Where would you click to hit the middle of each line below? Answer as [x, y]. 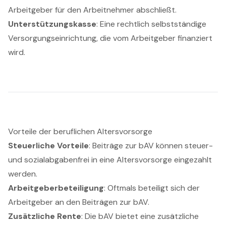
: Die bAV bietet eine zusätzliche [140, 216]
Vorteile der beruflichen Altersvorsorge [80, 131]
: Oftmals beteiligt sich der [152, 188]
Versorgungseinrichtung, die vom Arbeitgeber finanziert [110, 38]
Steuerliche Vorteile [48, 145]
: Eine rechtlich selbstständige [151, 24]
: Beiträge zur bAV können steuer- [151, 145]
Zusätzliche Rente [45, 216]
